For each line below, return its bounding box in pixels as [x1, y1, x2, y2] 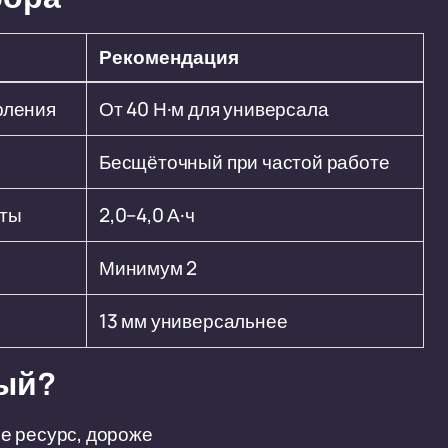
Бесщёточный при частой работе [99, 149, 390, 175]
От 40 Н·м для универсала [99, 96, 329, 122]
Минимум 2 [99, 255, 198, 281]
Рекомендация [99, 47, 239, 68]
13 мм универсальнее [99, 308, 288, 334]
